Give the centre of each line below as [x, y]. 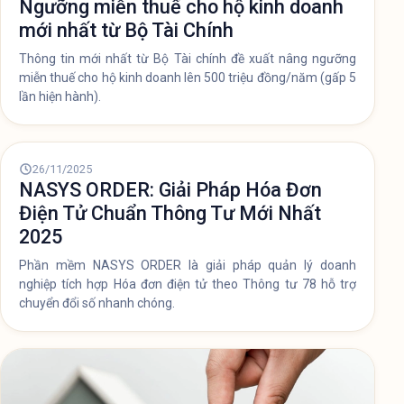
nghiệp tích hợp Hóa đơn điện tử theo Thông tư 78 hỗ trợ [188, 284]
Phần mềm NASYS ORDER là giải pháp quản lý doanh [188, 265]
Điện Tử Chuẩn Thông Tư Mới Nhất [170, 213]
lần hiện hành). [60, 96]
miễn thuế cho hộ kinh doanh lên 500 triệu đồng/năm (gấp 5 [188, 77]
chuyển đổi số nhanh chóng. [97, 303]
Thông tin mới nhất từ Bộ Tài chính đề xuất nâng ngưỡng [188, 58]
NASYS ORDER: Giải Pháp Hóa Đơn [170, 189]
